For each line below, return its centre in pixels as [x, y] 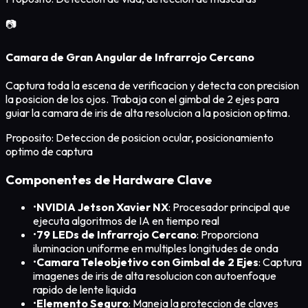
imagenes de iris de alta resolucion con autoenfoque [155, 276]
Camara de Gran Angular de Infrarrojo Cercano [130, 57]
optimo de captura [49, 151]
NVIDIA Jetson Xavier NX [102, 207]
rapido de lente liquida [85, 290]
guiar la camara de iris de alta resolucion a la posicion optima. [148, 112]
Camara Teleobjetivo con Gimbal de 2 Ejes [147, 262]
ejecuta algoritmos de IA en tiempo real [126, 221]
